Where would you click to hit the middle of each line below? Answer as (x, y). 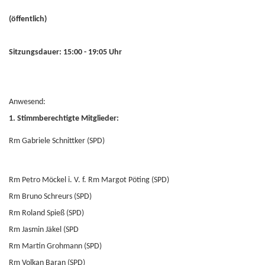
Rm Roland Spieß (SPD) (46, 213)
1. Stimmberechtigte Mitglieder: (64, 119)
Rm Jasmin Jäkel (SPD (44, 230)
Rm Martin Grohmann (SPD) (55, 246)
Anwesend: (27, 102)
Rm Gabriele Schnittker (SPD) (57, 141)
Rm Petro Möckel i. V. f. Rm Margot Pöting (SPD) (89, 180)
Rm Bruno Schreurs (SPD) (50, 197)
